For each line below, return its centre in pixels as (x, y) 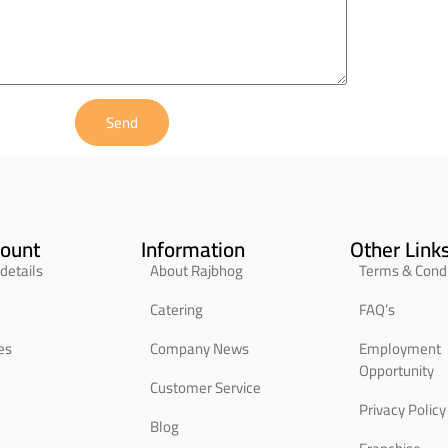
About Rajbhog (197, 270)
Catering (177, 309)
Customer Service (206, 387)
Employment (400, 348)
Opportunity (397, 370)
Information (193, 249)
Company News (200, 348)
